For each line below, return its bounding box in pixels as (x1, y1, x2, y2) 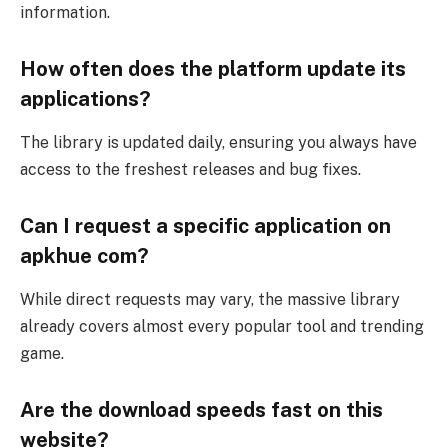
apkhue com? (20, 243, 149, 268)
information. (20, 2, 110, 22)
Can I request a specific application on (20, 213, 391, 238)
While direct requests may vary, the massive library (20, 289, 400, 309)
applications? (20, 86, 151, 111)
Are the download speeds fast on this (20, 397, 383, 422)
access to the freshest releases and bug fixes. (20, 159, 361, 179)
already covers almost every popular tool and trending (20, 316, 424, 336)
